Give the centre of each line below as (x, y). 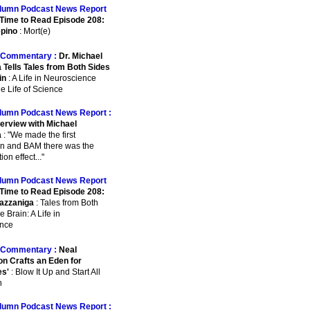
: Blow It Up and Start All (55, 272)
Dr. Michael (81, 56)
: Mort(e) (34, 31)
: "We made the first (38, 135)
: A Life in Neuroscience (51, 78)
